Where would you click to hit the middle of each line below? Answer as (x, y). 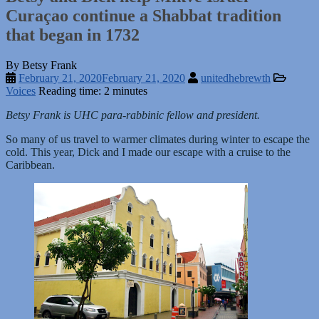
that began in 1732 (73, 35)
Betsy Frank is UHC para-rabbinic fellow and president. (133, 115)
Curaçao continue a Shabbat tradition (143, 15)
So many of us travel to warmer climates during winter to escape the (158, 139)
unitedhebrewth (236, 78)
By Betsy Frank (41, 65)
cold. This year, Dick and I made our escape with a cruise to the (148, 152)
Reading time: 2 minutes (93, 90)
